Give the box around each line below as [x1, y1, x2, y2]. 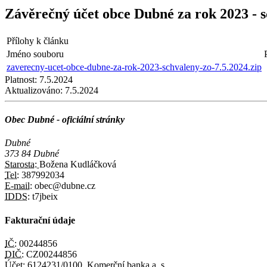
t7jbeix [30, 191, 58, 202]
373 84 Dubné [5, 148, 59, 159]
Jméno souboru [7, 48, 64, 59]
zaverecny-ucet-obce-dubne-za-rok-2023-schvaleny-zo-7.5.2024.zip [7, 61, 262, 72]
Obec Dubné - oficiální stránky [5, 114, 125, 125]
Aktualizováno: [5, 85, 63, 95]
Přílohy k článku [7, 35, 69, 46]
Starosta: [5, 159, 39, 170]
